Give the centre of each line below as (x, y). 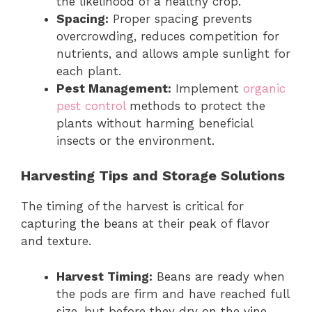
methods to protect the (195, 106)
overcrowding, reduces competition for (168, 36)
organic (264, 88)
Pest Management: (114, 88)
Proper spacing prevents (180, 18)
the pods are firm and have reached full (173, 294)
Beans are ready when (219, 276)
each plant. (89, 71)
